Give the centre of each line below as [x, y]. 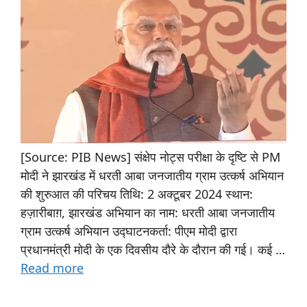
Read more [52, 268]
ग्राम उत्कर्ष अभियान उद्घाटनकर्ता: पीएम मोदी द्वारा [129, 231]
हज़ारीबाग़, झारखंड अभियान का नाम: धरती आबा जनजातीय [148, 213]
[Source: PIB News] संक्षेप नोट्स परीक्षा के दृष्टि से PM [150, 157]
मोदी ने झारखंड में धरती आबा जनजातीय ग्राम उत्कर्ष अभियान [152, 176]
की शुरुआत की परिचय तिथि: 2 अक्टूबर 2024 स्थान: [137, 194]
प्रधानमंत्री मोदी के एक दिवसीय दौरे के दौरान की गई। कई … [153, 250]
